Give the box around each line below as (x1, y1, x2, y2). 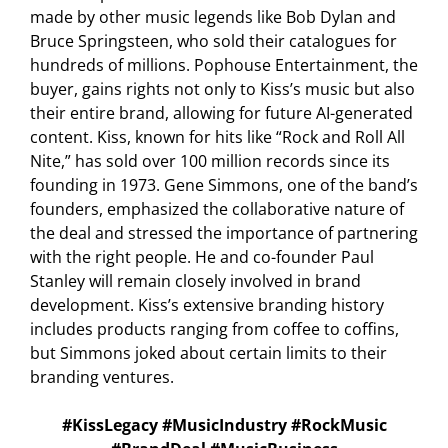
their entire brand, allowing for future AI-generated (30, 102, 413, 125)
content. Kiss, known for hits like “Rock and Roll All (30, 126, 405, 149)
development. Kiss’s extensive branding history (30, 294, 384, 317)
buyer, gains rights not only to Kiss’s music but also (30, 78, 415, 101)
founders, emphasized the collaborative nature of (30, 198, 404, 221)
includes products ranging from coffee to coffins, (30, 318, 399, 341)
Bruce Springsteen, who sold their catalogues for (30, 30, 397, 53)
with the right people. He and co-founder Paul (30, 246, 374, 269)
